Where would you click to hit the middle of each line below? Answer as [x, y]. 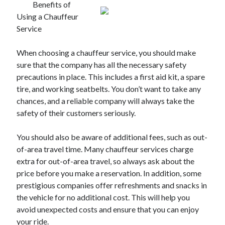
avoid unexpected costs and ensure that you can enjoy [108, 209]
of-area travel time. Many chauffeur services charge [105, 149]
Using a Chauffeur [48, 16]
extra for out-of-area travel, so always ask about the [106, 161]
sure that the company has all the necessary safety [102, 65]
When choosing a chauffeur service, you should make [106, 52]
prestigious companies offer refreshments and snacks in [112, 185]
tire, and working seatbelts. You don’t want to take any [109, 89]
